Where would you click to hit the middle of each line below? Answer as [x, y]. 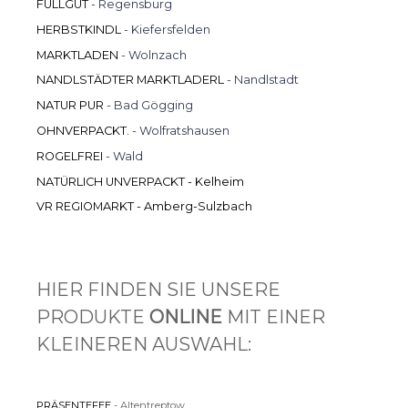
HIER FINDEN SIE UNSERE [158, 289]
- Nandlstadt [261, 80]
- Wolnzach [153, 55]
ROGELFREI [71, 156]
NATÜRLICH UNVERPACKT [111, 181]
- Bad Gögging [148, 106]
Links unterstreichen [106, 245]
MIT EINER [276, 316]
